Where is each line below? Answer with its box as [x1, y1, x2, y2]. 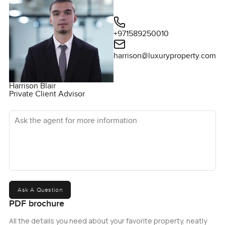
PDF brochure [9, 198, 64, 209]
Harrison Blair [9, 81, 56, 91]
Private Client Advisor [9, 89, 85, 99]
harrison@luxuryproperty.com [114, 51, 216, 61]
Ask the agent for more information [8, 108, 131, 119]
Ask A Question [17, 186, 63, 193]
